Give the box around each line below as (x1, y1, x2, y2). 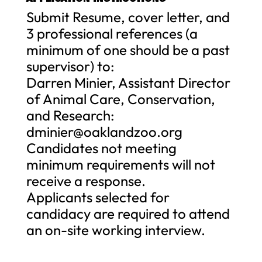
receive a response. (26, 171, 146, 189)
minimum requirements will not (26, 155, 215, 173)
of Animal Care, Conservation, (26, 89, 215, 108)
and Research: (26, 106, 115, 124)
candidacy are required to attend (26, 204, 230, 222)
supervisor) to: (26, 57, 115, 75)
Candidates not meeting (26, 139, 177, 157)
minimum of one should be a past (26, 40, 230, 58)
